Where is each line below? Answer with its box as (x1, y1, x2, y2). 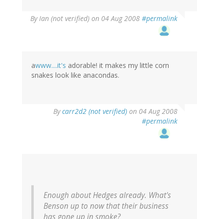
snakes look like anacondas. (31, 70, 119, 80)
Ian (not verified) (39, 13, 89, 23)
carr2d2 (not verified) (62, 106, 127, 116)
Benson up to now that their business (44, 200, 169, 211)
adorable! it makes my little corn (66, 60, 169, 70)
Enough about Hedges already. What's (44, 190, 171, 200)
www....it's (35, 60, 66, 70)
